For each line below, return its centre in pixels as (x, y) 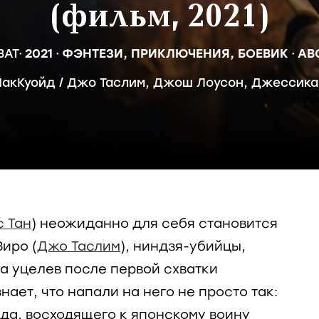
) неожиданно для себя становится (155, 224)
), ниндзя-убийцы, (183, 246)
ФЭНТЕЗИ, (96, 53)
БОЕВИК (263, 53)
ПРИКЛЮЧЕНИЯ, (184, 53)
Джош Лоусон (198, 83)
